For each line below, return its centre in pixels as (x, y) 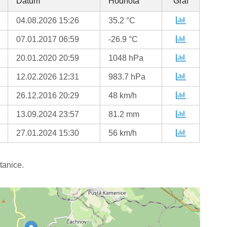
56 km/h (123, 133)
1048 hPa (126, 58)
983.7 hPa (127, 77)
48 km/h (123, 96)
